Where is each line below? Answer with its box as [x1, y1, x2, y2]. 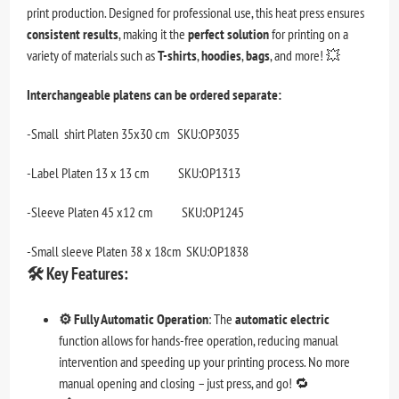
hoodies [201, 46, 242, 65]
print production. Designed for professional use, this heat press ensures [27, 4, 365, 22]
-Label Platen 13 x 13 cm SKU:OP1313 [27, 164, 241, 183]
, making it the [118, 25, 189, 44]
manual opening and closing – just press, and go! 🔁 [59, 374, 310, 393]
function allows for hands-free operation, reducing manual [59, 331, 339, 350]
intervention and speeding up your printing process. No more [59, 353, 351, 371]
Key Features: [46, 263, 129, 285]
